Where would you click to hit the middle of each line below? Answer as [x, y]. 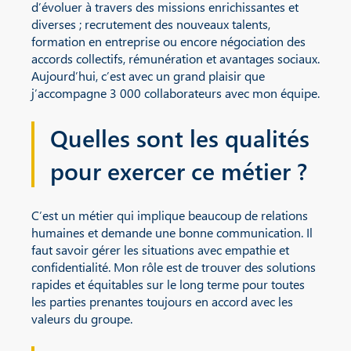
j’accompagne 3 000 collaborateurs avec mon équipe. [175, 92]
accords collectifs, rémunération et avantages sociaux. [175, 58]
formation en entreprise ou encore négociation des [168, 41]
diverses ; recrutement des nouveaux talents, [151, 24]
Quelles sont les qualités [180, 138]
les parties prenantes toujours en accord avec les [162, 301]
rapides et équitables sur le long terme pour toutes [168, 284]
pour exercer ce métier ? [179, 170]
